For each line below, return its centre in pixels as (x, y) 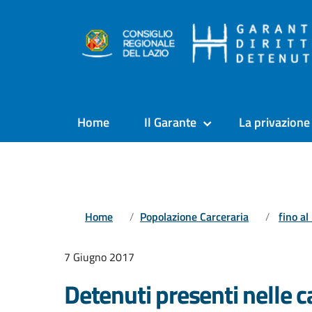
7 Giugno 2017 (99, 257)
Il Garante (170, 122)
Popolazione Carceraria (194, 216)
